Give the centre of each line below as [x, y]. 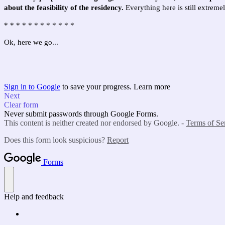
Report [118, 140]
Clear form [21, 104]
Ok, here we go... [31, 42]
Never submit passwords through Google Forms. [81, 114]
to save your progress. [97, 86]
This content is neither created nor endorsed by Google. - [95, 123]
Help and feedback [34, 196]
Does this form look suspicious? [55, 140]
